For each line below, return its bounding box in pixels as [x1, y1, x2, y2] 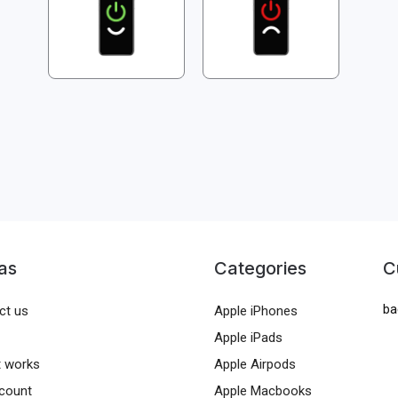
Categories [213, 257, 306, 279]
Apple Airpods [213, 355, 296, 372]
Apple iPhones [213, 302, 298, 319]
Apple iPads [213, 329, 283, 346]
